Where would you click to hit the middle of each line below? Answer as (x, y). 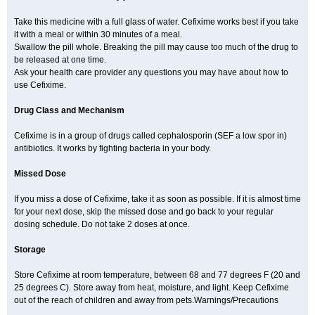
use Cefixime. (40, 85)
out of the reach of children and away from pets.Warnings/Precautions (146, 300)
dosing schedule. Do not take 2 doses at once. (102, 224)
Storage (30, 250)
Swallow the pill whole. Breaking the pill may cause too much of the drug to (156, 47)
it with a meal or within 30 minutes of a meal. (98, 34)
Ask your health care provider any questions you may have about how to (151, 72)
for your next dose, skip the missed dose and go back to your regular (144, 212)
